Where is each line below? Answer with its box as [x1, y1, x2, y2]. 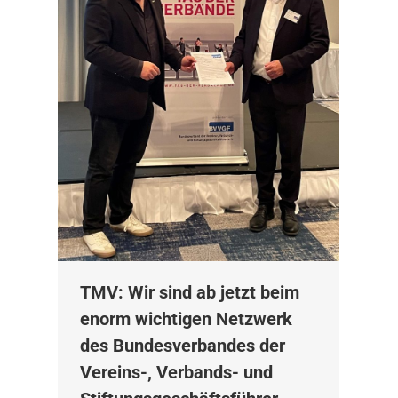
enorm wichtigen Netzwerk [79, 308, 292, 330]
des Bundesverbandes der [79, 335, 285, 357]
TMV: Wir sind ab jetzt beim [79, 282, 299, 304]
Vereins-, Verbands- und [79, 362, 273, 384]
